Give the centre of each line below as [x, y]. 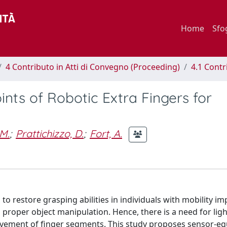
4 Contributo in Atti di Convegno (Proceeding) [93, 67]
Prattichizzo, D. [50, 133]
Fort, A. [106, 133]
